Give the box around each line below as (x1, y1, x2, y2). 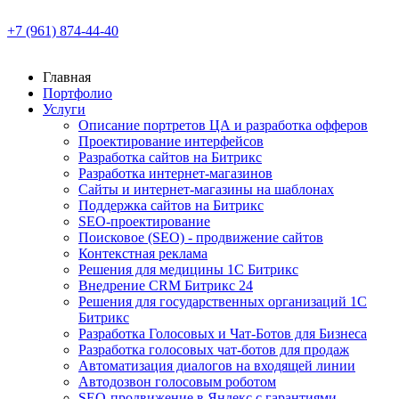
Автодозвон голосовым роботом (78, 374, 276, 389)
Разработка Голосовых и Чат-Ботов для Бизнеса (78, 326, 367, 341)
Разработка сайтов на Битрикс (78, 150, 262, 165)
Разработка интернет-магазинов (78, 166, 273, 181)
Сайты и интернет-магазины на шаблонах (78, 182, 334, 197)
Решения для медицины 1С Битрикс (78, 262, 298, 277)
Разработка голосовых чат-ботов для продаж (78, 342, 349, 357)
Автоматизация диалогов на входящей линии (78, 358, 355, 373)
